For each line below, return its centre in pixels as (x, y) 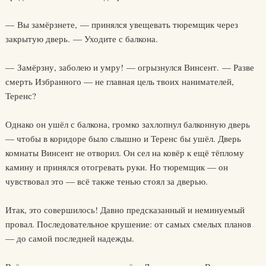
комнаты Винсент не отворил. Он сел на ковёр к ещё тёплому (124, 153)
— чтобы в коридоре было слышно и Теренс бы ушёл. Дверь (123, 138)
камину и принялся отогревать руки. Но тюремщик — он (116, 167)
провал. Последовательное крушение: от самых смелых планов (128, 224)
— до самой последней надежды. (69, 238)
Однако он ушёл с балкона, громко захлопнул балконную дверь (127, 124)
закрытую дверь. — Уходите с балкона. (81, 39)
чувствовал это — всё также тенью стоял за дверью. (106, 181)
